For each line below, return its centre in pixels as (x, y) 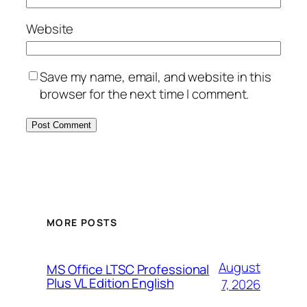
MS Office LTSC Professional (128, 269)
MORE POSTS (82, 223)
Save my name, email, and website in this (156, 76)
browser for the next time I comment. (145, 94)
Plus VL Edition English (110, 283)
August (239, 267)
